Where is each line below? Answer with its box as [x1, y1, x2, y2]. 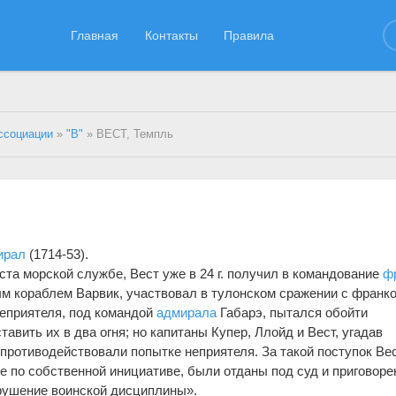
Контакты [144, 27, 198, 42]
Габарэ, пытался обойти [217, 304, 369, 320]
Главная [71, 27, 119, 42]
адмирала [156, 304, 217, 320]
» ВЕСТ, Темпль [83, 128, 174, 141]
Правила [224, 27, 275, 42]
